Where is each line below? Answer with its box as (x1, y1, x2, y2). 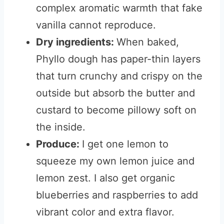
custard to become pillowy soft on (36, 104, 196, 116)
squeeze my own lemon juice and (36, 155, 194, 167)
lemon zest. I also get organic (36, 172, 175, 184)
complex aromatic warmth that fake (36, 2, 202, 14)
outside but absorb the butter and (36, 87, 195, 99)
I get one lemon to (82, 138, 168, 150)
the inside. (36, 121, 85, 133)
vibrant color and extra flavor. (36, 206, 174, 218)
